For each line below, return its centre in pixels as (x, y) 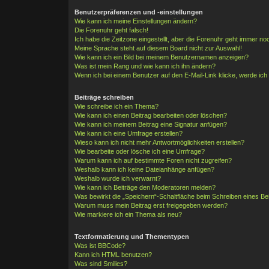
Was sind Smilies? (101, 263)
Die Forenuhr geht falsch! (112, 30)
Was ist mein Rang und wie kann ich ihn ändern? (145, 66)
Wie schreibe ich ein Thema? (117, 106)
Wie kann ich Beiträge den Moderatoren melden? (145, 187)
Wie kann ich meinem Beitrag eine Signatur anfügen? (151, 124)
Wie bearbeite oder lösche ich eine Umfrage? (140, 151)
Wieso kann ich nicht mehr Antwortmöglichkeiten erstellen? (160, 142)
